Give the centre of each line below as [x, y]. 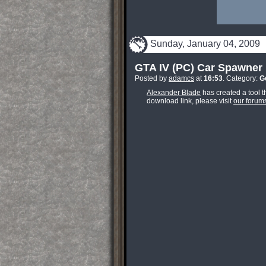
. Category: [241, 78]
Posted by [152, 78]
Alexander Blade [174, 93]
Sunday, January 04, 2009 [205, 44]
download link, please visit [190, 101]
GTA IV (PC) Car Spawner [199, 68]
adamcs [181, 78]
